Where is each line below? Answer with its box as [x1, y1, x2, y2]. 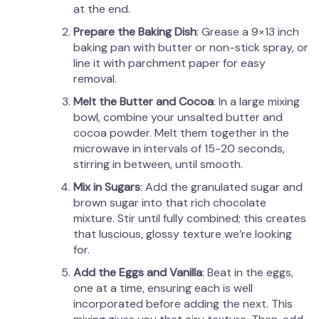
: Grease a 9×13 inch [197, 24, 299, 40]
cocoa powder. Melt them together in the [73, 125, 289, 141]
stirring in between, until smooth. [73, 157, 243, 172]
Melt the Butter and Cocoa [73, 94, 214, 110]
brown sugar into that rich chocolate [73, 195, 266, 211]
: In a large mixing [214, 94, 300, 110]
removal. [73, 71, 117, 87]
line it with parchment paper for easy [73, 56, 266, 71]
